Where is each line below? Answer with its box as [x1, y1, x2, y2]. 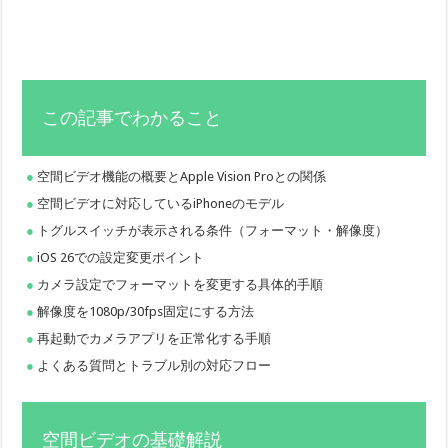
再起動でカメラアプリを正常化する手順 [37, 330, 272, 346]
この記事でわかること [42, 107, 223, 128]
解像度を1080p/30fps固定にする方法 [37, 303, 255, 319]
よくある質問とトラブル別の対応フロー [37, 357, 272, 373]
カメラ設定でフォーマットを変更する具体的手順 [37, 276, 324, 292]
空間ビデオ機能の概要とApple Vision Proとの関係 [37, 168, 327, 184]
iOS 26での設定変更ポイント [37, 249, 205, 265]
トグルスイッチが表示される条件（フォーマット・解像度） [37, 222, 389, 238]
